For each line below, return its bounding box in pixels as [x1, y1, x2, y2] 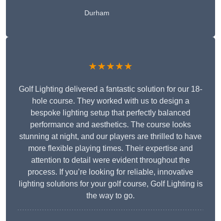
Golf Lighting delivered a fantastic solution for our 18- [19, 85, 202, 94]
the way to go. [86, 191, 135, 200]
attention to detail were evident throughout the [31, 156, 190, 165]
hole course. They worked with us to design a [32, 97, 189, 106]
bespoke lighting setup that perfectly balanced [31, 109, 190, 117]
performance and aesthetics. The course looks [30, 120, 191, 129]
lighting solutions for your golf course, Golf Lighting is [18, 180, 203, 188]
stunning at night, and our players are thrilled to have [19, 132, 202, 141]
